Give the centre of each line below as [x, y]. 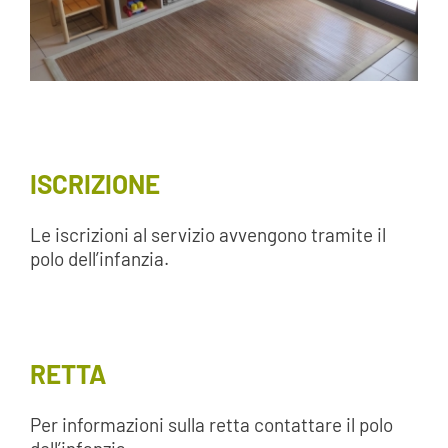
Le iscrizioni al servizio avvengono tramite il [207, 235]
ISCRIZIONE [94, 184]
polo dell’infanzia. [99, 259]
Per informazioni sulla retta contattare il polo [211, 425]
